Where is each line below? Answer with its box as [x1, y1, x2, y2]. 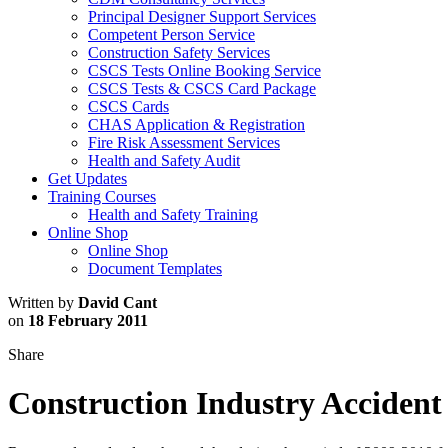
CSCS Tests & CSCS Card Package [88, 79, 316, 97]
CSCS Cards [88, 97, 169, 115]
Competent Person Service [88, 25, 255, 43]
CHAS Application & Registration [88, 115, 305, 133]
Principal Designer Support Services [88, 7, 316, 25]
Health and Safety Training [88, 205, 258, 223]
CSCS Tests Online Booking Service [88, 61, 321, 79]
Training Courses [48, 187, 156, 205]
